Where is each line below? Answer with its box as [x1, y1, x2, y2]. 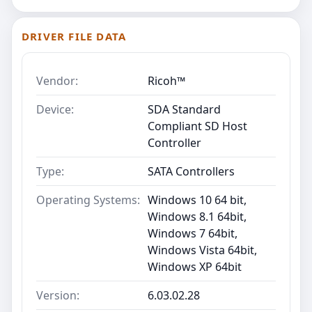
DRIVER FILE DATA [22, 29, 127, 44]
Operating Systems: [36, 192, 140, 208]
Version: [36, 288, 79, 304]
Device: [36, 102, 74, 118]
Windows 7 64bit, [148, 226, 237, 242]
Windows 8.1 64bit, [148, 209, 247, 225]
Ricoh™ [148, 73, 185, 89]
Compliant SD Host [148, 118, 247, 134]
